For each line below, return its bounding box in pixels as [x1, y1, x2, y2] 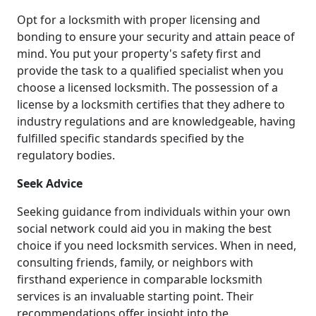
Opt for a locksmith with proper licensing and [17, 11, 260, 28]
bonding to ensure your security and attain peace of [17, 28, 295, 44]
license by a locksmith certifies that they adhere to [17, 96, 285, 112]
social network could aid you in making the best [17, 220, 272, 236]
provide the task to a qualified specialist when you [17, 62, 284, 78]
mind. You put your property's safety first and [17, 45, 261, 61]
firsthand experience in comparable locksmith [17, 271, 262, 287]
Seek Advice [17, 175, 83, 191]
